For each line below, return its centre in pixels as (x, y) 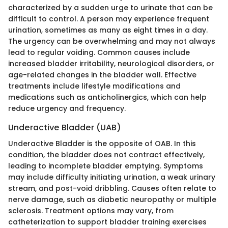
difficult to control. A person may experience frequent (109, 19)
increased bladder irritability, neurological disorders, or (111, 64)
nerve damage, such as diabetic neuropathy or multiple (112, 200)
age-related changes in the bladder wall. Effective (102, 75)
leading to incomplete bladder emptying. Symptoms (106, 166)
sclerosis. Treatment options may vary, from (91, 211)
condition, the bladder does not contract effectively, (106, 155)
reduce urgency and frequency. (67, 109)
